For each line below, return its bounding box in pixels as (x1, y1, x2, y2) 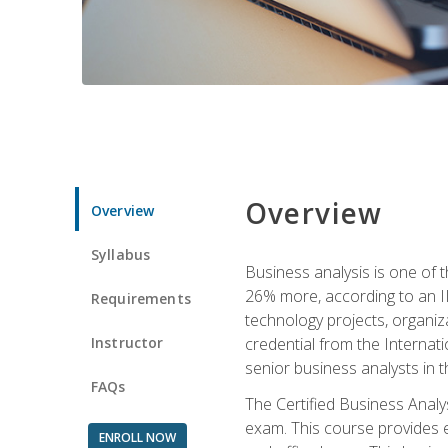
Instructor (91, 332, 164, 352)
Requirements (91, 288, 191, 308)
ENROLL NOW (98, 428, 176, 446)
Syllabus (91, 244, 151, 264)
